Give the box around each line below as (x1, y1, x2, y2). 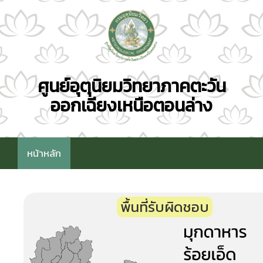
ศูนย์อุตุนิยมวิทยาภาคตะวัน (37, 72, 226, 99)
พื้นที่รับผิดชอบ (116, 196, 213, 217)
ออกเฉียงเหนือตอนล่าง (50, 92, 213, 119)
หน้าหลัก (27, 145, 61, 161)
